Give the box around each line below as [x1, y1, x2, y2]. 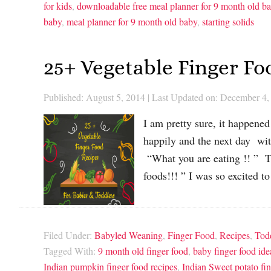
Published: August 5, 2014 [44, 90, 145, 103]
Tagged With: [44, 244, 98, 257]
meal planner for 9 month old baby [67, 15, 197, 28]
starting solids [202, 15, 254, 28]
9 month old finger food [98, 244, 188, 257]
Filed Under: [44, 228, 94, 241]
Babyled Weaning [94, 228, 163, 241]
